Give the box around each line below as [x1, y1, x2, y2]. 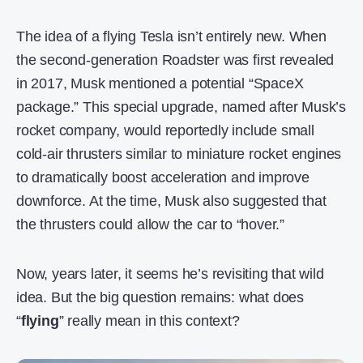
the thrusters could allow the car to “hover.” [16, 216, 284, 233]
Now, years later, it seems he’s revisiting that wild [16, 266, 324, 283]
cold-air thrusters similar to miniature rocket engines [16, 146, 342, 163]
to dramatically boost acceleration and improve [16, 169, 310, 186]
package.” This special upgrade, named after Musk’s [16, 99, 346, 116]
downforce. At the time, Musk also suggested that [16, 193, 327, 210]
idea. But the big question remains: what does [16, 289, 304, 306]
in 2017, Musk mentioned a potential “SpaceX [16, 75, 304, 92]
